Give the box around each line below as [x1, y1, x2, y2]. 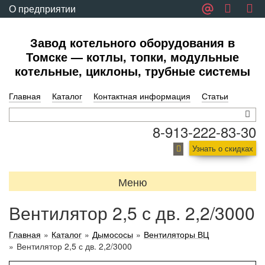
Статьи [202, 90, 228, 102]
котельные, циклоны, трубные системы [15, 62, 250, 79]
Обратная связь [9, 20, 79, 33]
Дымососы [92, 228, 133, 240]
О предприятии [9, 2, 76, 15]
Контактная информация [93, 90, 190, 102]
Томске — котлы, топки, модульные [26, 48, 239, 65]
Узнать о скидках [192, 143, 253, 154]
